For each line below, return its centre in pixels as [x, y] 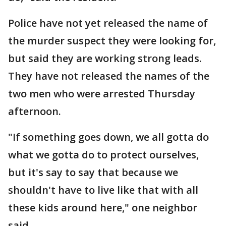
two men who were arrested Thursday [102, 94]
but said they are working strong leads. [105, 58]
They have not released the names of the [109, 76]
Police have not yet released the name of [108, 23]
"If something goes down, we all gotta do [108, 137]
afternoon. [35, 111]
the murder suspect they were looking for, [112, 41]
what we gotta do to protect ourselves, [103, 155]
